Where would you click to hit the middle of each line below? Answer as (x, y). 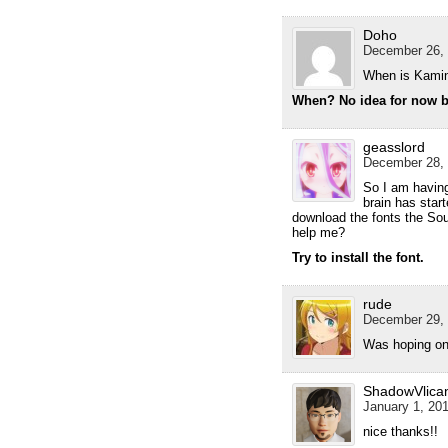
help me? (318, 233)
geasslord (393, 147)
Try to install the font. (357, 258)
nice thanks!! (400, 432)
